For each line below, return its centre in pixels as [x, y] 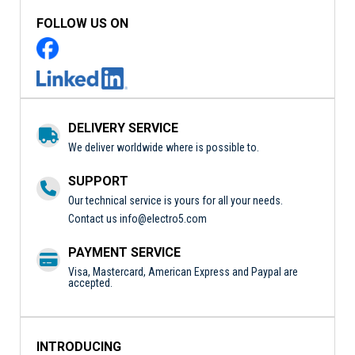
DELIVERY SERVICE [123, 128]
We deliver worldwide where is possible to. [164, 147]
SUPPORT [98, 181]
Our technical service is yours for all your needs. [176, 200]
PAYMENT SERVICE [124, 252]
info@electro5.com [163, 218]
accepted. [90, 282]
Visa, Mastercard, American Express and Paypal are [183, 271]
